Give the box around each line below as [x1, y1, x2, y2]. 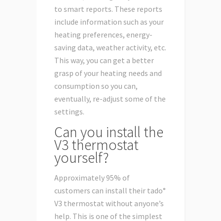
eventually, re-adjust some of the [54, 94, 166, 104]
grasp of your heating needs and [54, 68, 162, 78]
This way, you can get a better [54, 55, 154, 66]
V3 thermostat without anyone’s [54, 198, 164, 209]
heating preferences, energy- [54, 30, 152, 40]
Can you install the [54, 122, 163, 142]
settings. [54, 107, 84, 117]
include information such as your [54, 17, 164, 27]
